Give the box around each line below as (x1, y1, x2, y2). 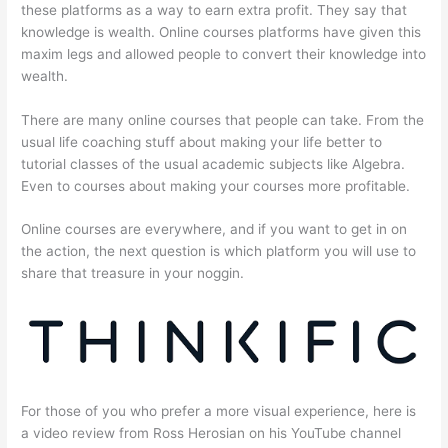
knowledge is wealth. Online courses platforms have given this (21, 23, 422, 40)
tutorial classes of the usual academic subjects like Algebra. (21, 155, 406, 172)
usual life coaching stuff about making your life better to (21, 133, 383, 150)
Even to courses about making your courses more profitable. (21, 177, 411, 194)
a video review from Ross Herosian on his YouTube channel (21, 424, 402, 441)
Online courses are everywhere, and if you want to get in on (21, 221, 408, 238)
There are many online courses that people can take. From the (21, 111, 425, 128)
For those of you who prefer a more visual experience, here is (21, 402, 417, 419)
